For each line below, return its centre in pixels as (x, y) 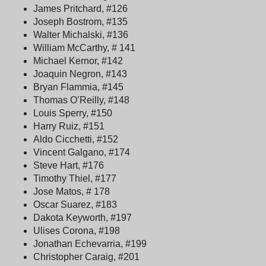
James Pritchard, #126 (80, 8)
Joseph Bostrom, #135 (80, 21)
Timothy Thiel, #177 (75, 178)
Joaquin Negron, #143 (80, 74)
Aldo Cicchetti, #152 (76, 139)
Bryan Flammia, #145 (78, 87)
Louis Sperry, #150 (73, 113)
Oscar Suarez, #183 (75, 204)
